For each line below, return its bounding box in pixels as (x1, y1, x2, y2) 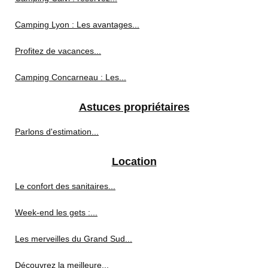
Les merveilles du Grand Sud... (15, 234, 132, 243)
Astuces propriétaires (78, 101, 190, 113)
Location (111, 156, 157, 167)
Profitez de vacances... (15, 46, 101, 56)
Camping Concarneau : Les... (15, 72, 126, 82)
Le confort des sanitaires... (15, 181, 115, 191)
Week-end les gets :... (15, 208, 98, 217)
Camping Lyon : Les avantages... (15, 20, 139, 29)
